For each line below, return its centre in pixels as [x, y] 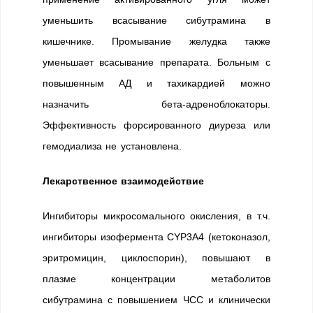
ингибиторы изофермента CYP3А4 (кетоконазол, [156, 237]
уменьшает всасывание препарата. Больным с [156, 62]
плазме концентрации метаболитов [156, 279]
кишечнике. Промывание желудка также [156, 41]
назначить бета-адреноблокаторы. [156, 104]
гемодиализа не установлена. [112, 146]
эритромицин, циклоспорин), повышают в [156, 258]
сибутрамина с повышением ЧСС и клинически [156, 300]
